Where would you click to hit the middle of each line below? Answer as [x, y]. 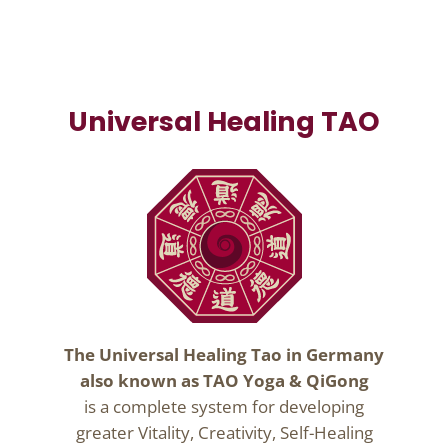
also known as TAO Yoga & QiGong [224, 381]
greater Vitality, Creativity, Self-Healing [224, 433]
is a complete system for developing [224, 407]
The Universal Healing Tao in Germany [224, 355]
